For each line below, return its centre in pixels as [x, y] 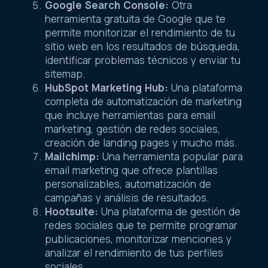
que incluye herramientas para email [130, 115]
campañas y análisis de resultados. [127, 197]
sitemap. [65, 74]
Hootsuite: [71, 211]
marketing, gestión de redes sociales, [133, 129]
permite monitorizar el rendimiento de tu [140, 32]
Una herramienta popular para [171, 156]
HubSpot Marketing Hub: [106, 87]
